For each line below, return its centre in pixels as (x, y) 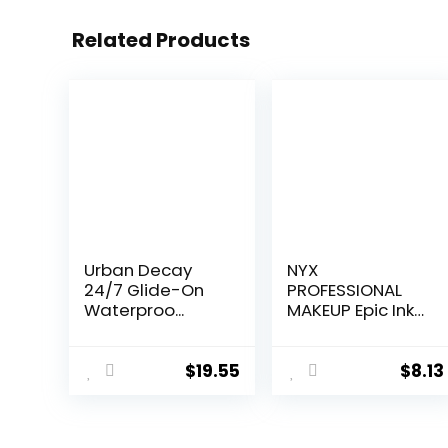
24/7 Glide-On (143, 290)
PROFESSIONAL (345, 290)
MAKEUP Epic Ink (351, 310)
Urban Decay (137, 270)
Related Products (161, 40)
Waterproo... (133, 310)
